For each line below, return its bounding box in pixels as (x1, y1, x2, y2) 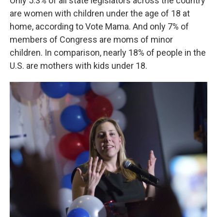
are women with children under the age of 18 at (10, 8, 190, 18)
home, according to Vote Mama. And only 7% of (10, 21, 189, 31)
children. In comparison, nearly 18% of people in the (10, 47, 206, 58)
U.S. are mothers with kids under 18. (10, 61, 147, 71)
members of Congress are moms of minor (10, 34, 173, 45)
